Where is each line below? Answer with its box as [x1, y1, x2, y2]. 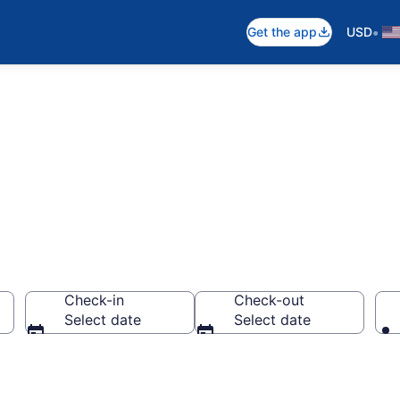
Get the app [247, 24, 317, 39]
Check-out [234, 291, 304, 309]
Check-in [64, 291, 124, 309]
